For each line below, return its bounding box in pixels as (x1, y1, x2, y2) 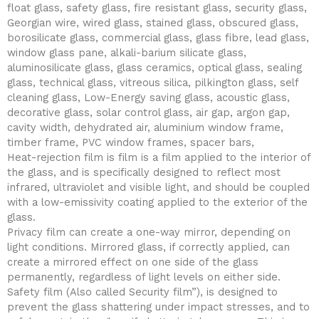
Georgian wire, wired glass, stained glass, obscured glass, (7, 16, 298, 30)
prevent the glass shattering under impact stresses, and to (7, 300, 310, 314)
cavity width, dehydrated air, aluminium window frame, (7, 121, 283, 135)
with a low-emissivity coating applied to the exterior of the (7, 196, 308, 209)
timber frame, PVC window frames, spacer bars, (7, 136, 254, 150)
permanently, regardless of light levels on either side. (7, 271, 281, 284)
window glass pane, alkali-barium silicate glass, (7, 46, 246, 60)
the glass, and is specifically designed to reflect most (7, 166, 281, 179)
